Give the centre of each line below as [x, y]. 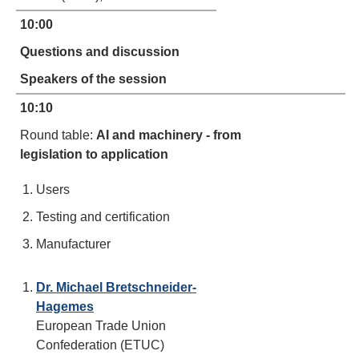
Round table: [58, 135]
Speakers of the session [93, 79]
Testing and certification [103, 217]
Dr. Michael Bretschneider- [116, 287]
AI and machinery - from [169, 135]
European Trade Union [101, 326]
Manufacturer [73, 244]
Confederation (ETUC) [100, 345]
